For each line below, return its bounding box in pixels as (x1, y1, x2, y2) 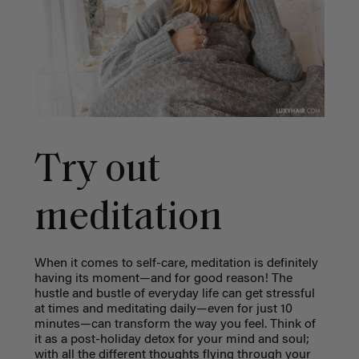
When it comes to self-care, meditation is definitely (34, 256, 318, 270)
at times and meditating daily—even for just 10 (34, 302, 292, 316)
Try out (34, 150, 160, 192)
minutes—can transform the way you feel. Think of (34, 317, 316, 331)
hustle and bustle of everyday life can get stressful (34, 287, 315, 301)
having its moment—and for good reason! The (34, 272, 292, 285)
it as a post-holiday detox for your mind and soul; (34, 333, 309, 346)
